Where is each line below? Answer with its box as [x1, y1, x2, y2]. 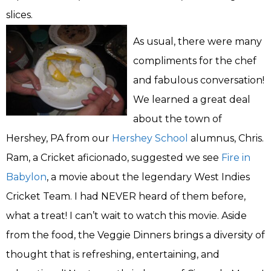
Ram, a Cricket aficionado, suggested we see [6, 152, 221, 164]
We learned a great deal [133, 94, 250, 106]
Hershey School [112, 132, 188, 145]
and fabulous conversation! [133, 74, 264, 87]
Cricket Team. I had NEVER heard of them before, [6, 191, 246, 203]
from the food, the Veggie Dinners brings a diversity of [6, 229, 265, 241]
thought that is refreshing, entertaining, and [6, 249, 220, 261]
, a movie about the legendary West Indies [47, 171, 250, 183]
